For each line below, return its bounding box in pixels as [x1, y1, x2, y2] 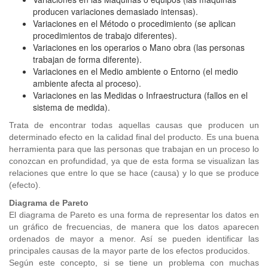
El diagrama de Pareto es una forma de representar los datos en [9, 210, 259, 220]
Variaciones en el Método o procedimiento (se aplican [33, 17, 236, 29]
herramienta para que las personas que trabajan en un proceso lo [9, 144, 259, 154]
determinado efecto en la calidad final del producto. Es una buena [9, 132, 259, 142]
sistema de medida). [33, 101, 110, 113]
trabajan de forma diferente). [33, 53, 142, 65]
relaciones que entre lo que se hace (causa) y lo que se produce [9, 168, 259, 178]
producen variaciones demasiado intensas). [33, 5, 217, 17]
